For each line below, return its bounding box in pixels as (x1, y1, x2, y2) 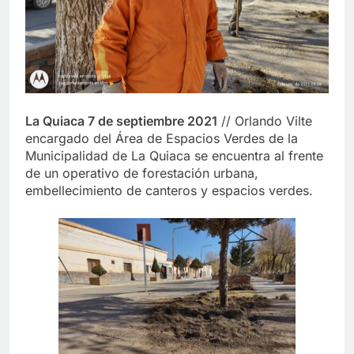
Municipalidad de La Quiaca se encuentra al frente (25, 148, 323, 164)
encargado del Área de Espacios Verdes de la (25, 130, 298, 147)
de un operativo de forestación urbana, (25, 165, 258, 182)
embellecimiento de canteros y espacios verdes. (25, 183, 313, 199)
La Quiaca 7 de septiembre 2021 (25, 113, 217, 130)
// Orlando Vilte (217, 113, 312, 130)
